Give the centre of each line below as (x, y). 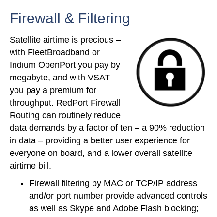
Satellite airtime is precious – (65, 40)
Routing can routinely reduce (65, 116)
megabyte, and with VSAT (60, 78)
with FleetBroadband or (55, 53)
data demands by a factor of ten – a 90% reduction (107, 128)
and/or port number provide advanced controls (118, 196)
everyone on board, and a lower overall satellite (101, 153)
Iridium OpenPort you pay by (65, 65)
